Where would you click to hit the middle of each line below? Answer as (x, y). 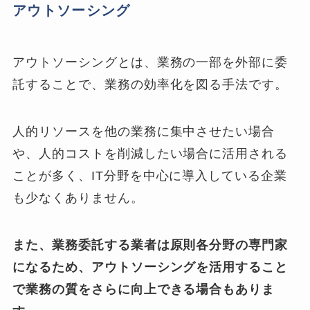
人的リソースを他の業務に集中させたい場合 (144, 131)
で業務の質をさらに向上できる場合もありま (144, 289)
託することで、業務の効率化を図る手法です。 (151, 85)
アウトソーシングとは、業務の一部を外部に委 (151, 63)
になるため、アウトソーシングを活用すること (151, 267)
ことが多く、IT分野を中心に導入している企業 (150, 175)
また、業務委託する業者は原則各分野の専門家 (151, 245)
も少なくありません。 (78, 198)
